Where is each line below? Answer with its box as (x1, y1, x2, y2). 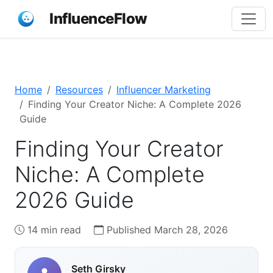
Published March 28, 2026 (104, 224, 228, 236)
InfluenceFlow (49, 10, 147, 27)
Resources (55, 83, 103, 96)
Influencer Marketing (116, 83, 211, 96)
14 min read (24, 224, 84, 236)
